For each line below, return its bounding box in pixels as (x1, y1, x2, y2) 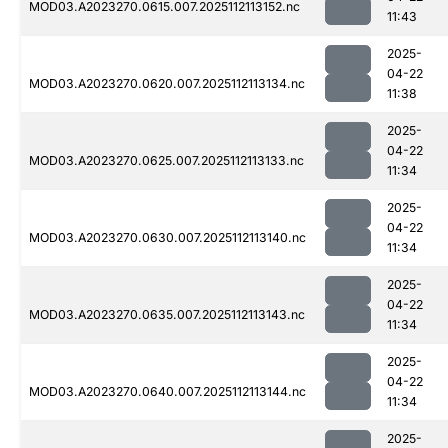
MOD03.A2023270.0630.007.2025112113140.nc (29, 230, 306, 246)
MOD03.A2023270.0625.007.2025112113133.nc (29, 153, 304, 169)
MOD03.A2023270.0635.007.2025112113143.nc (29, 307, 305, 323)
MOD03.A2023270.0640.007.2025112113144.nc (29, 384, 306, 400)
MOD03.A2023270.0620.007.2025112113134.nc (29, 76, 305, 92)
